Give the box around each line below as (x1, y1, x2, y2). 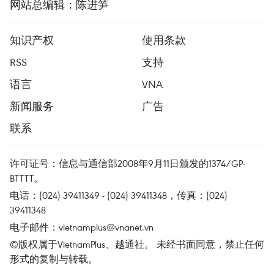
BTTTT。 (10, 171, 43, 184)
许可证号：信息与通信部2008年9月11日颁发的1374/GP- (10, 157, 245, 169)
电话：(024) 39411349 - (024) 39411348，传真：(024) (10, 188, 228, 201)
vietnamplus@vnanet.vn (59, 220, 154, 233)
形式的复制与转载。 (10, 252, 98, 265)
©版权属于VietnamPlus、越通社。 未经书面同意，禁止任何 (10, 237, 264, 250)
